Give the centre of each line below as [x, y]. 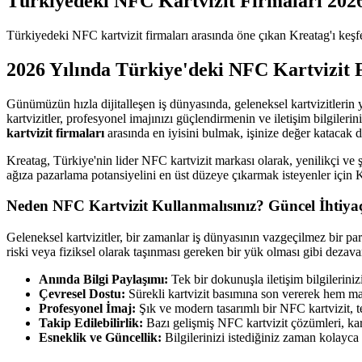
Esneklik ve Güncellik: [100, 338]
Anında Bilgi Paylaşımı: [103, 280]
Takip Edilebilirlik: [91, 323]
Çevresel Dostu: [82, 294]
